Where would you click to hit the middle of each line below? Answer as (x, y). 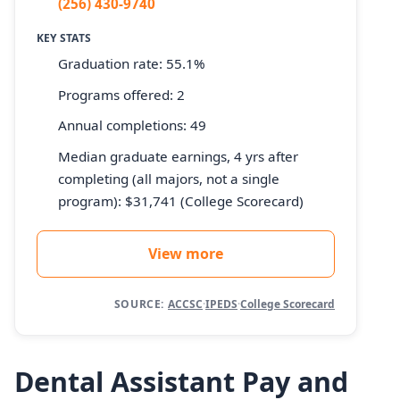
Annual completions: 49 (132, 125)
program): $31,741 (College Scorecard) (181, 200)
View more (186, 253)
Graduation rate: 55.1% (132, 64)
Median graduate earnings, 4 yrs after (178, 156)
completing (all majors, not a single (169, 178)
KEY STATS (64, 37)
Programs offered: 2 (121, 94)
